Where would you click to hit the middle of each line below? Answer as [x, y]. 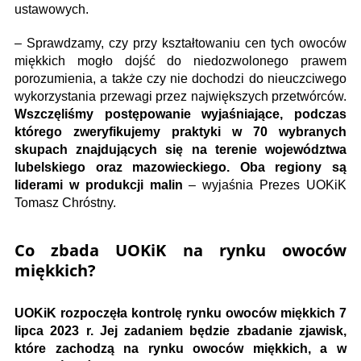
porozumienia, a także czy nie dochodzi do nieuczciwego [180, 78]
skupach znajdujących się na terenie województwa [180, 149]
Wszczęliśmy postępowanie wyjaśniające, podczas [180, 114]
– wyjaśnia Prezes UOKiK [265, 185]
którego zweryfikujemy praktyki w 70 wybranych [180, 131]
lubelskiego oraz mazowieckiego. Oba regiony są [180, 167]
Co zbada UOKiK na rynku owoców [180, 250]
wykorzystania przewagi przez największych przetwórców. [180, 96]
